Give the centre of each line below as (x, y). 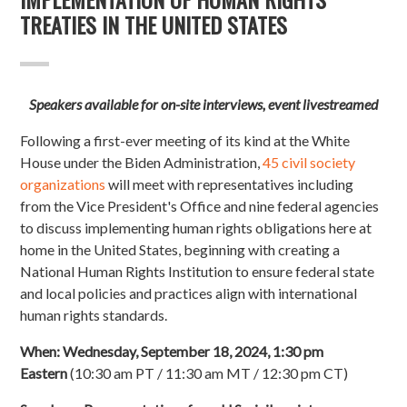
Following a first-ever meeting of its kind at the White (185, 141)
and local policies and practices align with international (189, 293)
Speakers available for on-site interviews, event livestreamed (203, 104)
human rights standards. (94, 315)
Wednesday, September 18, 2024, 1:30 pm (194, 352)
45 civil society (309, 163)
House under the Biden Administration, (140, 163)
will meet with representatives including (231, 184)
